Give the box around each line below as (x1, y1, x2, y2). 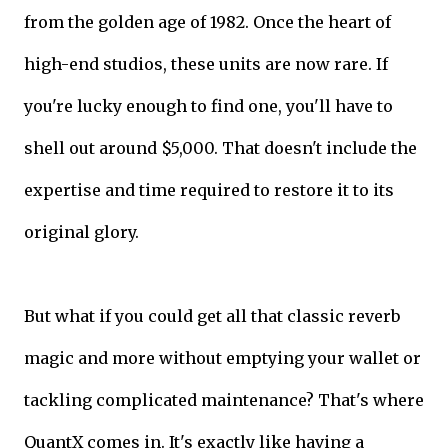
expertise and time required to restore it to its (24, 179, 394, 200)
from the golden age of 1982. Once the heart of (24, 11, 391, 32)
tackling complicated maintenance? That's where (24, 389, 424, 410)
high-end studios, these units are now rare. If (24, 53, 388, 74)
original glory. (24, 221, 139, 242)
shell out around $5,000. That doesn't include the (24, 137, 417, 158)
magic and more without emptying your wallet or (24, 347, 421, 368)
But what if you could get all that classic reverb (24, 305, 400, 326)
